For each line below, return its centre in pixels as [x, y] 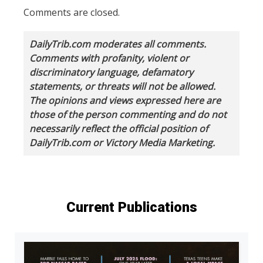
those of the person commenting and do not [128, 114]
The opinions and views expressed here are [125, 100]
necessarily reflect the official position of [119, 128]
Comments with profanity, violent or [109, 58]
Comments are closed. [72, 12]
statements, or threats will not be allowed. [122, 86]
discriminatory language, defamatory [111, 72]
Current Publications [131, 207]
